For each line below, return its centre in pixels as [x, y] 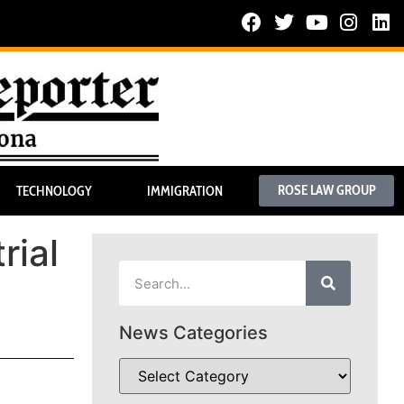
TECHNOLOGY [54, 191]
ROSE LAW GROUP [326, 191]
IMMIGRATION [184, 191]
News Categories [193, 333]
